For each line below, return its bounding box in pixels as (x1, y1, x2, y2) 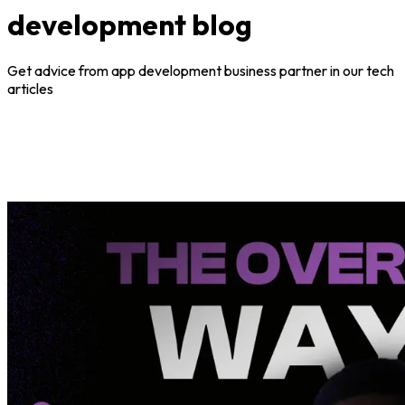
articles (7, 80, 53, 99)
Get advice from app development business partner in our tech (7, 61, 394, 80)
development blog (7, 5, 252, 42)
